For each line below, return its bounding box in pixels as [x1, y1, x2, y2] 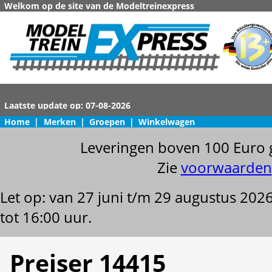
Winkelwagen [138, 116, 195, 127]
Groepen [89, 116, 125, 127]
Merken [43, 116, 76, 127]
